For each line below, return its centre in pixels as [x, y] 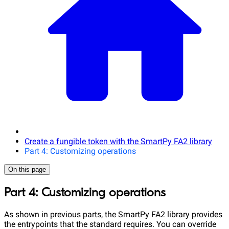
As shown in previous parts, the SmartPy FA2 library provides [113, 214]
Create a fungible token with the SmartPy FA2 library [118, 141]
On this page [27, 169]
